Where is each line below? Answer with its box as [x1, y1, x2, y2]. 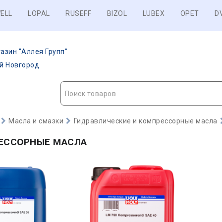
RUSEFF [65, 9, 91, 17]
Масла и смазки [8, 117, 64, 125]
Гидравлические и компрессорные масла [73, 117, 218, 125]
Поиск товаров [64, 90, 116, 98]
